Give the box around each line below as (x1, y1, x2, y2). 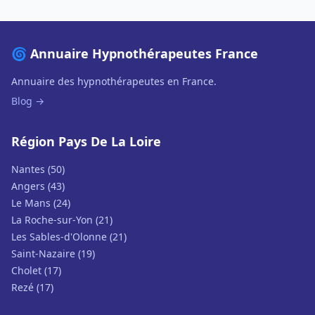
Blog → (11, 94, 44, 108)
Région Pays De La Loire (11, 133, 161, 150)
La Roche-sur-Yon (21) (11, 213, 112, 226)
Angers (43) (11, 179, 65, 193)
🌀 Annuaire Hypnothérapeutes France (11, 45, 258, 62)
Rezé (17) (11, 281, 53, 294)
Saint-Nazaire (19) (11, 247, 95, 260)
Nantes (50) (11, 162, 65, 176)
